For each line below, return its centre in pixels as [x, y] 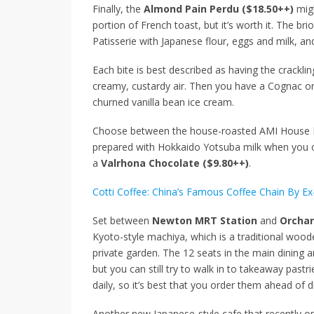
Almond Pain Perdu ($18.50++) [219, 8]
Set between [122, 220]
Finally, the [118, 8]
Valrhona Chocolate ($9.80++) [175, 163]
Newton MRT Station [205, 220]
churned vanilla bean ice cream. [163, 102]
